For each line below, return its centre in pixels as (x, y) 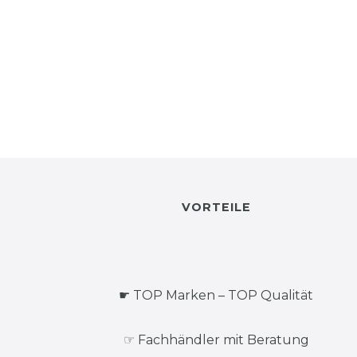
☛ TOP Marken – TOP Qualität (216, 295)
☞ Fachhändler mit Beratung (216, 340)
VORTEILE (216, 207)
